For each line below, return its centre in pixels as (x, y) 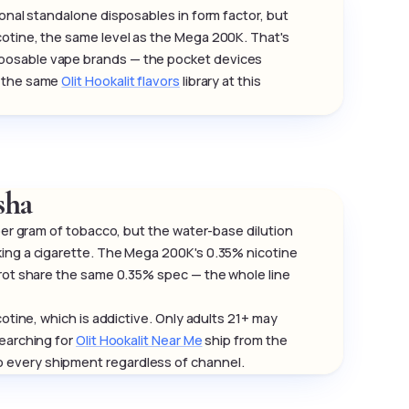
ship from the (245, 341)
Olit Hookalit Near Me (139, 341)
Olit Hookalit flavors (121, 81)
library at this (220, 81)
